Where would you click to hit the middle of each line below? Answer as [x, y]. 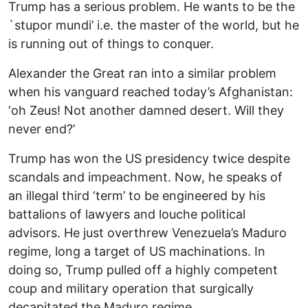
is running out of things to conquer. [111, 44]
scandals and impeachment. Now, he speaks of [145, 177]
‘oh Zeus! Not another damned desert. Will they [146, 111]
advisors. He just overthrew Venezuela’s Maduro [147, 233]
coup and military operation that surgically [131, 289]
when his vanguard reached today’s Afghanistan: [151, 92]
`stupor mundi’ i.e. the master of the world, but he [154, 25]
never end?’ [42, 129]
